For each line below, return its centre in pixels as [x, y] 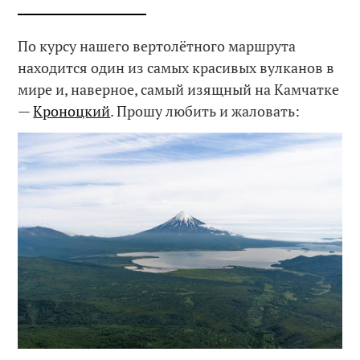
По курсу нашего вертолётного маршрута [157, 45]
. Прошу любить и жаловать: [205, 110]
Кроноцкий [72, 110]
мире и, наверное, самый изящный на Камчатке [179, 89]
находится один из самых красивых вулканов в [176, 67]
